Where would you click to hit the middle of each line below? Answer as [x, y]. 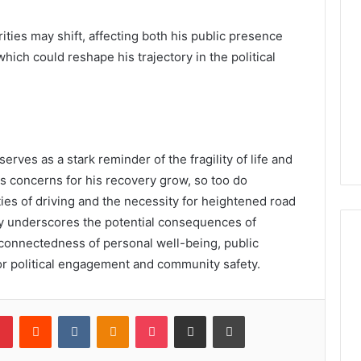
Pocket [184, 315]
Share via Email [218, 315]
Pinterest [35, 315]
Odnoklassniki [163, 315]
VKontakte [115, 315]
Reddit [67, 315]
